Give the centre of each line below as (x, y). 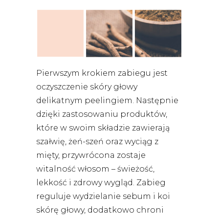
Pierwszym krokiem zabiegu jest (102, 73)
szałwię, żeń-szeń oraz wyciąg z (97, 141)
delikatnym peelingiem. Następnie (107, 100)
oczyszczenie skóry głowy (87, 87)
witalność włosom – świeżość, (95, 169)
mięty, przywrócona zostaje (91, 155)
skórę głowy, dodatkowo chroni (100, 210)
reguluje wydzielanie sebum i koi (103, 196)
